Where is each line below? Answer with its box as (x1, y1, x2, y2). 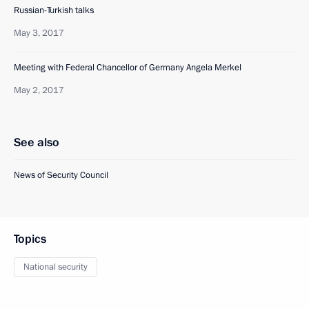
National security (23, 261, 88, 273)
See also (14, 134, 59, 150)
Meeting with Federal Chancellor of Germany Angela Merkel (14, 61, 241, 74)
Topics (14, 231, 46, 247)
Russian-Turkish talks (14, 4, 94, 17)
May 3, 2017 (14, 27, 64, 39)
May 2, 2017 (14, 84, 64, 97)
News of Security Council (14, 169, 108, 181)
